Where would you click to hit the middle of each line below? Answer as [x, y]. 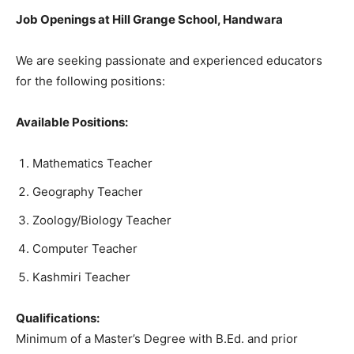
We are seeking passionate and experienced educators [169, 61]
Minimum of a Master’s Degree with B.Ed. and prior [157, 339]
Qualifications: [58, 318]
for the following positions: [90, 81]
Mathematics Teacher [92, 164]
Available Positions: [72, 122]
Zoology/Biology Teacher [102, 220]
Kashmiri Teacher [81, 277]
